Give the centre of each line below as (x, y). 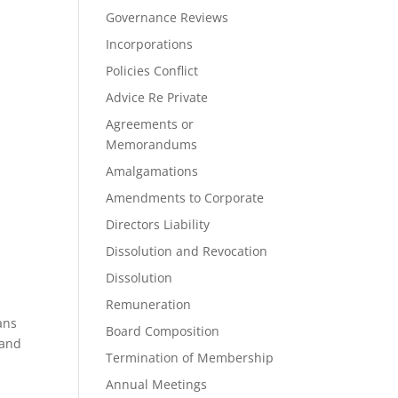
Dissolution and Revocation (187, 251)
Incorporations (150, 44)
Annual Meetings (157, 384)
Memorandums (152, 144)
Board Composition (163, 331)
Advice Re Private (157, 97)
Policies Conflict (152, 71)
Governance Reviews (167, 17)
